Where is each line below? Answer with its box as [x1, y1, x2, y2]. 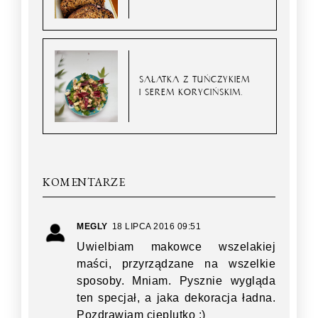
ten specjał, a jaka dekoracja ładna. [77, 291, 275, 304]
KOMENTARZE [43, 174, 125, 190]
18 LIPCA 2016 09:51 [111, 221, 201, 231]
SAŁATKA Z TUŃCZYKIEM [139, 74, 251, 85]
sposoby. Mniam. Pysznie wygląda [77, 274, 275, 287]
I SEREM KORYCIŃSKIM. [139, 87, 243, 98]
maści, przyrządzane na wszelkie [77, 257, 275, 270]
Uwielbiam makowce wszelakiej [77, 240, 275, 253]
